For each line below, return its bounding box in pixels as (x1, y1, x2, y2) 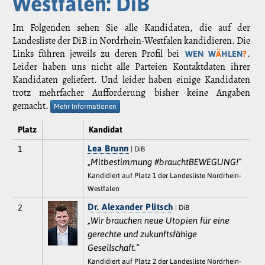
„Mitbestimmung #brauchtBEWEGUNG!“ (88, 157, 242, 167)
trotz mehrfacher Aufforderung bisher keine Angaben (12, 86, 250, 100)
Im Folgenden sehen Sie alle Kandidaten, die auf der (12, 21, 250, 35)
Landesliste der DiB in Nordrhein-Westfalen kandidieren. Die (12, 34, 250, 48)
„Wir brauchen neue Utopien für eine (88, 215, 230, 226)
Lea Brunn (88, 143, 129, 154)
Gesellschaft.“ (88, 243, 140, 253)
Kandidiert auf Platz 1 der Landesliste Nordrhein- (88, 172, 242, 180)
